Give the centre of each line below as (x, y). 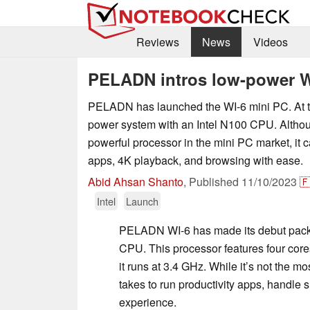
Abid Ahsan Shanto (136, 181)
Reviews (157, 42)
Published (215, 181)
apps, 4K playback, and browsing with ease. (195, 160)
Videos (270, 42)
